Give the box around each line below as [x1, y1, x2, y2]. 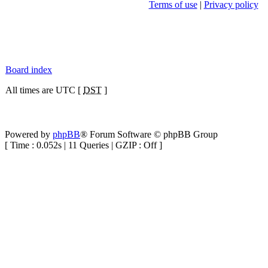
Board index [5, 65, 52, 75]
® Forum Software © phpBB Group [80, 129, 218, 139]
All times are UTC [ [5, 85, 83, 95]
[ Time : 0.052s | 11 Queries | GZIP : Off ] [5, 140, 162, 150]
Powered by [5, 129, 53, 139]
